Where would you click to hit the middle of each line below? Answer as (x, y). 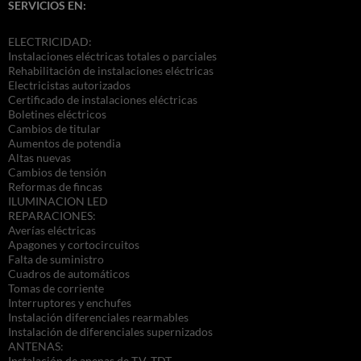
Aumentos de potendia (64, 143)
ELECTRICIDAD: (50, 42)
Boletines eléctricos (57, 114)
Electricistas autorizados (69, 85)
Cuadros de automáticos (69, 274)
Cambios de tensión (57, 172)
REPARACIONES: (52, 216)
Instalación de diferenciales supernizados (110, 332)
